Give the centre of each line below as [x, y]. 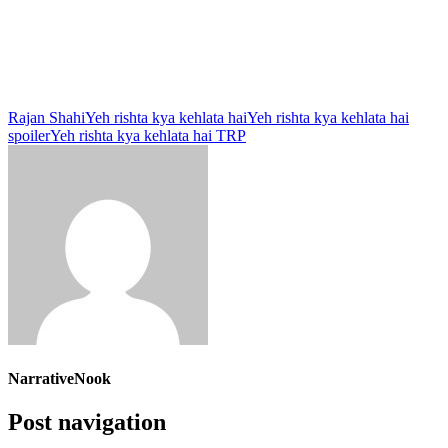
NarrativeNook [59, 378]
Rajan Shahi [46, 117]
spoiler [29, 135]
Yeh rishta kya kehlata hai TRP [148, 135]
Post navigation [87, 422]
